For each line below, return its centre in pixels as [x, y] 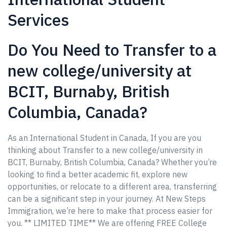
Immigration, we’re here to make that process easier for [110, 211]
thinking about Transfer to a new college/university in [105, 150]
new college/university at [100, 70]
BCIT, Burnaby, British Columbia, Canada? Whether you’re [112, 162]
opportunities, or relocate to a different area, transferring [112, 186]
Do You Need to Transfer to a [112, 50]
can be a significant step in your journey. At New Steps [107, 199]
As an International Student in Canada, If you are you [104, 138]
